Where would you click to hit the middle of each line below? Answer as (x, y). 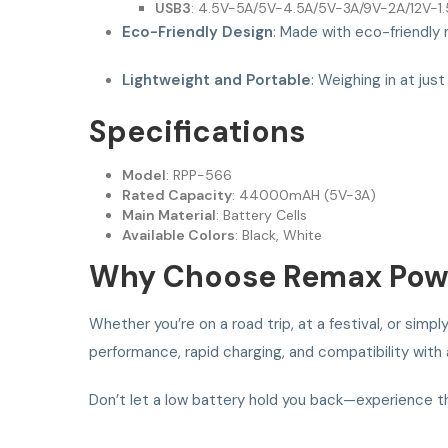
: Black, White (278, 235)
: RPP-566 (198, 175)
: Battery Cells (261, 215)
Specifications (197, 132)
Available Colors (178, 235)
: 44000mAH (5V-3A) (303, 195)
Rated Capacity (176, 195)
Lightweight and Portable (216, 80)
